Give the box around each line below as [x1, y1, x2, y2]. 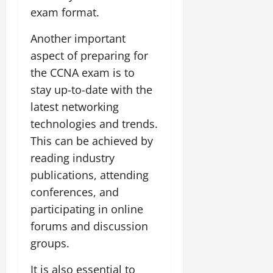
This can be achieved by [30, 133, 153, 148]
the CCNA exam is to [30, 65, 135, 80]
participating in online [30, 201, 143, 216]
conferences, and [30, 184, 119, 199]
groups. [30, 235, 69, 250]
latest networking [30, 99, 119, 114]
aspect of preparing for [30, 48, 148, 63]
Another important [30, 30, 126, 46]
